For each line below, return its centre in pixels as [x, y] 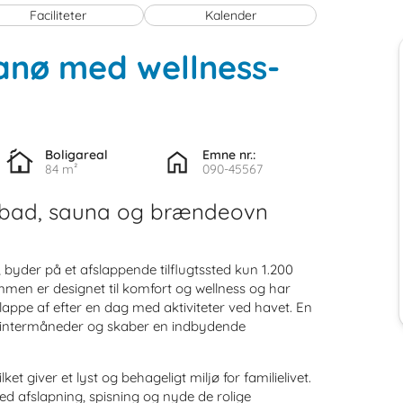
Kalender [230, 15]
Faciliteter [58, 15]
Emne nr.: [229, 154]
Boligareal [76, 154]
